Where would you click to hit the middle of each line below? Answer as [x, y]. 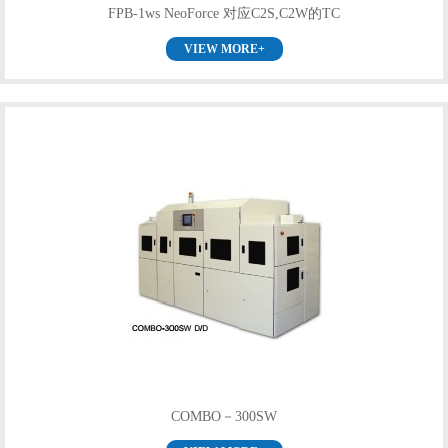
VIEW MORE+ [224, 48]
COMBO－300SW [224, 416]
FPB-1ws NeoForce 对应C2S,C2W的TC [224, 13]
